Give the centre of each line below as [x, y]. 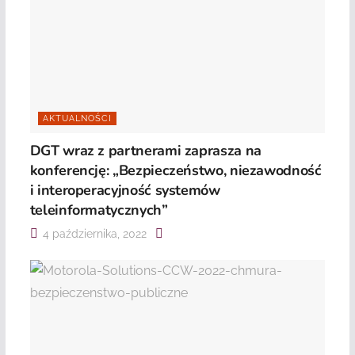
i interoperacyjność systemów [125, 191]
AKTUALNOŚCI [77, 119]
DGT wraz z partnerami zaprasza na [145, 151]
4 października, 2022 [93, 234]
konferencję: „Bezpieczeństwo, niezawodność [176, 171]
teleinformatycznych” [99, 210]
